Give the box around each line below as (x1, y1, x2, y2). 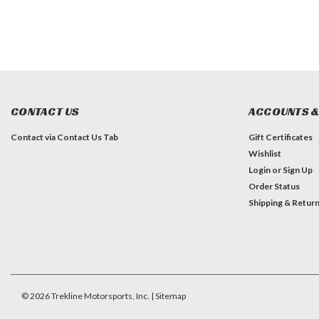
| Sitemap (151, 290, 186, 301)
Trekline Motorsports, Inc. (50, 290, 150, 301)
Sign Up (282, 164, 313, 175)
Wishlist (248, 147, 281, 159)
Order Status (248, 180, 300, 192)
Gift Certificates (248, 131, 313, 142)
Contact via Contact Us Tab (11, 131, 118, 142)
